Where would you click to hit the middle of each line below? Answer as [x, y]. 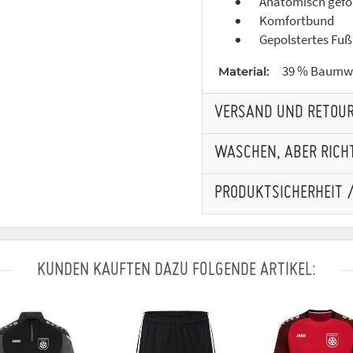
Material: [244, 72]
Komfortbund [292, 21]
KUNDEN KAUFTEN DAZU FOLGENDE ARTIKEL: [176, 271]
